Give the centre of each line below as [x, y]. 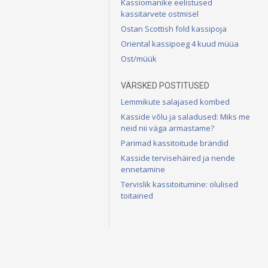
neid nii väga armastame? [167, 128]
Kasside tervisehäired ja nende [178, 158]
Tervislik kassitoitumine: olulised [179, 184]
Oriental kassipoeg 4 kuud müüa [180, 43]
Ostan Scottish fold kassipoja [174, 28]
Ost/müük [139, 58]
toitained [137, 195]
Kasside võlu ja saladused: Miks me [185, 116]
